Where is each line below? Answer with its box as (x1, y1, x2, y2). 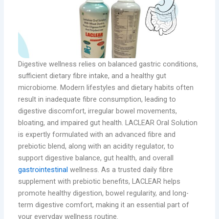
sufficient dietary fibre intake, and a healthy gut (18, 71, 167, 80)
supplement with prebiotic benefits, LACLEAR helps (18, 176, 181, 186)
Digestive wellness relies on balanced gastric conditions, (18, 59, 198, 68)
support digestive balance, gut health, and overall (18, 153, 174, 162)
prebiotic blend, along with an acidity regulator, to (18, 141, 175, 151)
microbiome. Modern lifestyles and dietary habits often (18, 83, 194, 92)
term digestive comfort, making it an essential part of (18, 200, 190, 209)
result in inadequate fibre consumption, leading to (18, 94, 176, 104)
